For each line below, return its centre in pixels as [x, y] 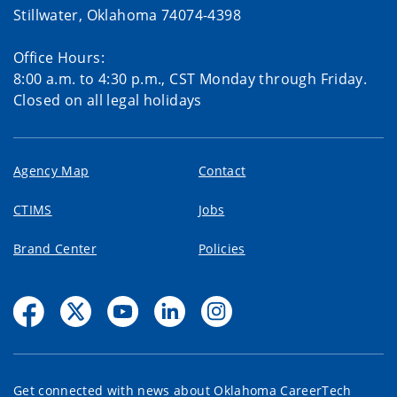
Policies [222, 248]
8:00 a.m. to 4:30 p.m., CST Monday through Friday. [191, 78]
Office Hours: [59, 57]
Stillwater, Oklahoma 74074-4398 [127, 15]
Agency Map [51, 170]
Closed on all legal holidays [108, 100]
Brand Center [55, 248]
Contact [222, 170]
